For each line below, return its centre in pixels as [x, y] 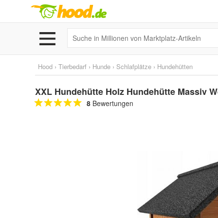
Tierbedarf [73, 66]
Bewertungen [112, 103]
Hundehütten [175, 66]
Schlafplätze [134, 66]
